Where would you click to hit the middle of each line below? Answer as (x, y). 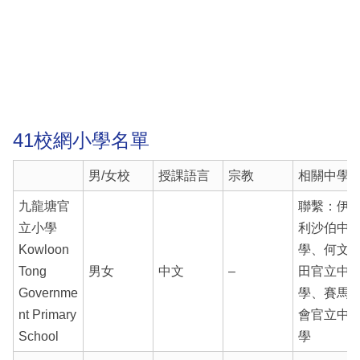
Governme (48, 292)
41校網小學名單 (81, 141)
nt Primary (47, 314)
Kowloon (43, 249)
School (38, 336)
